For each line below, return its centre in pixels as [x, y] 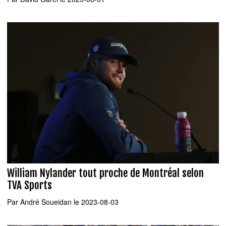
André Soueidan [46, 202]
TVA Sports [30, 185]
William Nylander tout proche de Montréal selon [105, 173]
